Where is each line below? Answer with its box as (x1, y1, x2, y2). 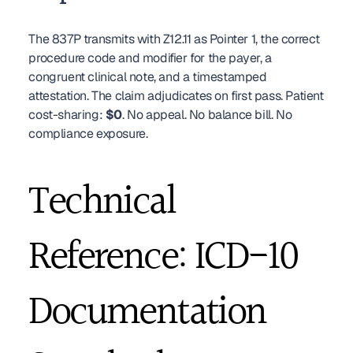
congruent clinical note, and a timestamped (28, 69, 267, 85)
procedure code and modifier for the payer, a (28, 50, 272, 66)
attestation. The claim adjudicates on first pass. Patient (28, 87, 324, 104)
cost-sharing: (28, 106, 106, 123)
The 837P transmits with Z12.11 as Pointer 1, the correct (28, 31, 320, 47)
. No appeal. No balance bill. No (121, 106, 292, 123)
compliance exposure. (28, 125, 148, 142)
